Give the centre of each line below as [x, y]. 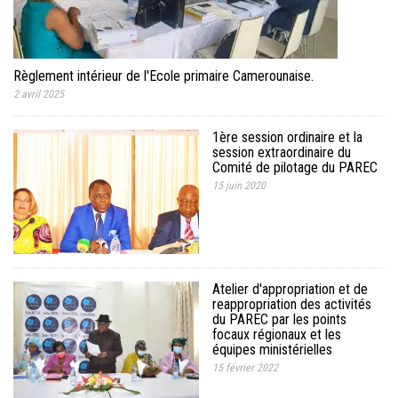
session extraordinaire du [282, 152]
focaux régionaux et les [277, 334]
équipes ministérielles [272, 349]
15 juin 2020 [239, 185]
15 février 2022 [245, 367]
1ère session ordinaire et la [287, 137]
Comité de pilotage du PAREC [295, 167]
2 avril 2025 [39, 94]
